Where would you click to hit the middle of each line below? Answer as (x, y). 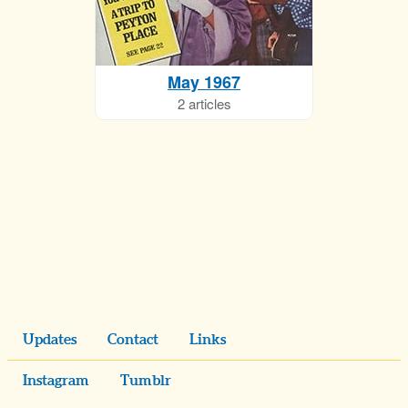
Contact (133, 340)
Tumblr (146, 381)
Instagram (56, 381)
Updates (50, 340)
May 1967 (204, 82)
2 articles (204, 103)
